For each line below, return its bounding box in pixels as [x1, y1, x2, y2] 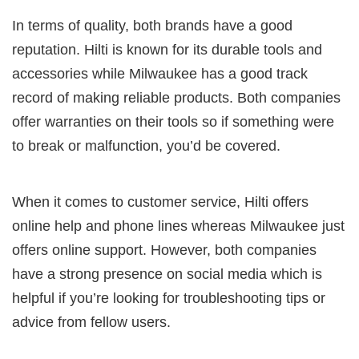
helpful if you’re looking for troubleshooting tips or [12, 289, 325, 306]
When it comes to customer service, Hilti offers [12, 193, 309, 210]
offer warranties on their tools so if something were [12, 113, 334, 130]
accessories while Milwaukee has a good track [12, 65, 308, 82]
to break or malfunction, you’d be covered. [12, 137, 280, 154]
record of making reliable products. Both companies [12, 89, 341, 106]
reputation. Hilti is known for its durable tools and [12, 41, 322, 58]
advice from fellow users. [12, 313, 171, 330]
